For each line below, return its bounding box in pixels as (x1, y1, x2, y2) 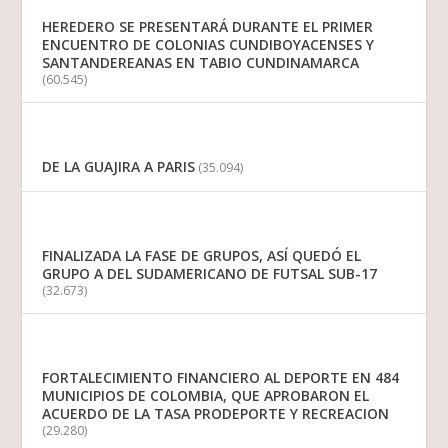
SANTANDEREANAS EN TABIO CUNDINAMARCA (42, 53, 360, 73)
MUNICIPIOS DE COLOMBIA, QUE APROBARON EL (42, 386, 370, 406)
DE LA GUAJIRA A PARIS (42, 157, 196, 177)
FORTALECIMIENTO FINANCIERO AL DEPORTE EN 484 (42, 368, 400, 388)
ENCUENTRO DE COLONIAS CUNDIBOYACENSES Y (42, 35, 375, 55)
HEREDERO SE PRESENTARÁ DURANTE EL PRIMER (42, 17, 374, 37)
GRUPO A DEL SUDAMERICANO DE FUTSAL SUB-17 (42, 264, 378, 284)
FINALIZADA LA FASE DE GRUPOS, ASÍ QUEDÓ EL (42, 246, 362, 266)
